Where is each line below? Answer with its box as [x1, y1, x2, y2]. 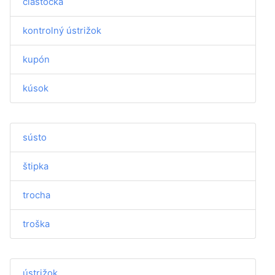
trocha [23, 189, 50, 201]
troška [23, 218, 50, 230]
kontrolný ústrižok [23, 25, 101, 36]
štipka [23, 160, 48, 172]
